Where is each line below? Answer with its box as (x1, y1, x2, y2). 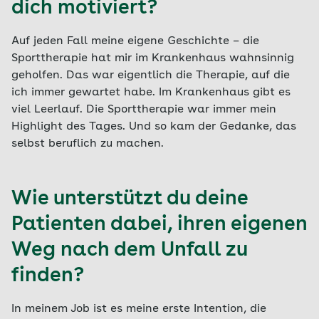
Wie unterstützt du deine (11, 189, 248, 209)
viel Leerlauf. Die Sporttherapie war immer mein (11, 104, 276, 115)
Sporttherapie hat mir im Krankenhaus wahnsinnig (11, 53, 294, 64)
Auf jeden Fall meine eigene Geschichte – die (11, 36, 259, 47)
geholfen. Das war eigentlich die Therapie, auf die (11, 70, 290, 81)
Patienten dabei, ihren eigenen (11, 215, 308, 235)
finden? (11, 266, 84, 286)
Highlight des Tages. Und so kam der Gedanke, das (11, 121, 296, 132)
